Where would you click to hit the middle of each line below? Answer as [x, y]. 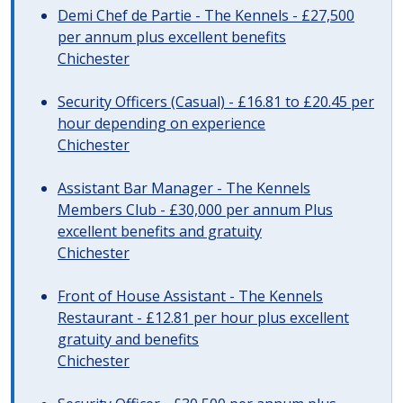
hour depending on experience [161, 123]
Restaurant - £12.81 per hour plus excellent [203, 318]
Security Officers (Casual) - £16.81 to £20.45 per [216, 102]
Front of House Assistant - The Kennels [190, 296]
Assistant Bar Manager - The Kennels [184, 188]
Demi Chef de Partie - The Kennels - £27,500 [206, 15]
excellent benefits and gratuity [160, 231]
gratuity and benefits [128, 339]
